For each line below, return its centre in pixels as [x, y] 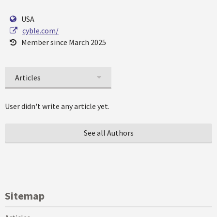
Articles [28, 77]
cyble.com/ [40, 31]
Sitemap [25, 196]
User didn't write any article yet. [57, 106]
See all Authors [108, 133]
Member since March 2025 [64, 42]
